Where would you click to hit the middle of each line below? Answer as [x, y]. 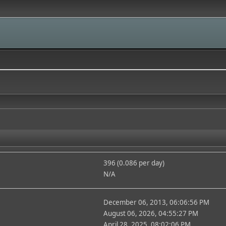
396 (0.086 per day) [134, 163]
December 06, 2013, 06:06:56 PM [156, 202]
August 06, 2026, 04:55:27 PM [151, 213]
